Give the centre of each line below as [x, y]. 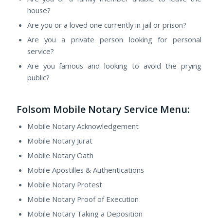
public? [38, 77]
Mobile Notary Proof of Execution [83, 199]
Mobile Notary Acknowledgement [83, 126]
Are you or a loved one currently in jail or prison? [107, 25]
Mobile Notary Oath [60, 155]
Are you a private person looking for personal [114, 39]
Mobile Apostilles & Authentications [85, 170]
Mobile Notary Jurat [60, 140]
